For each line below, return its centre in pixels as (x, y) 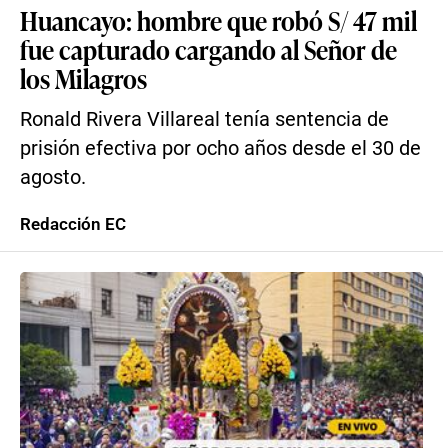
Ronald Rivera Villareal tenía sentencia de (204, 119)
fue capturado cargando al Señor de (208, 49)
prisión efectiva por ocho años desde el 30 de (220, 148)
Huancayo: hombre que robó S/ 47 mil (218, 20)
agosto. (53, 177)
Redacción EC (73, 224)
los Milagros (83, 78)
